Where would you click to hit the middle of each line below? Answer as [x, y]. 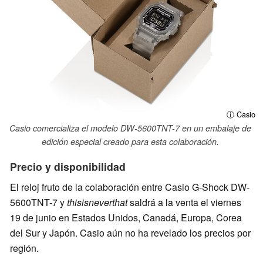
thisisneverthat [97, 202]
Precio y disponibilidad [68, 166]
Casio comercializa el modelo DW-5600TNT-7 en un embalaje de [130, 128]
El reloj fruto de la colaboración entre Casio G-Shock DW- [130, 187]
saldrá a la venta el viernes [184, 202]
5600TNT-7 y [38, 202]
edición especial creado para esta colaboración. [130, 141]
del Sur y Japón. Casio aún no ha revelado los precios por [130, 232]
